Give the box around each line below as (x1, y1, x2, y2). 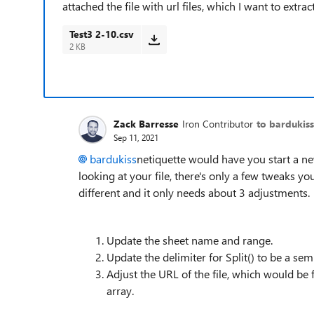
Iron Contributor (182, 116, 253, 130)
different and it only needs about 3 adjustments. (78, 185, 310, 200)
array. (107, 283, 134, 298)
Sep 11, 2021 (114, 131, 158, 143)
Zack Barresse (114, 116, 179, 130)
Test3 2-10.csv (69, 27, 134, 41)
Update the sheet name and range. (107, 233, 273, 247)
